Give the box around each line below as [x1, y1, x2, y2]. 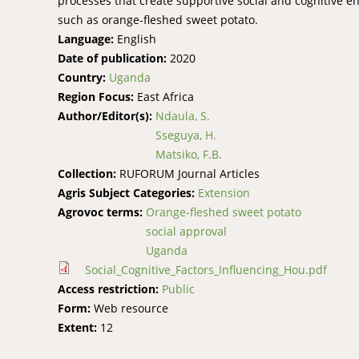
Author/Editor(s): [58, 108, 155, 123]
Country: [58, 70, 109, 85]
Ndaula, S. [155, 108, 210, 123]
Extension [198, 185, 250, 200]
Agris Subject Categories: [58, 185, 198, 200]
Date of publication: [58, 50, 170, 66]
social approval [146, 224, 227, 239]
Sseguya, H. [155, 127, 216, 143]
